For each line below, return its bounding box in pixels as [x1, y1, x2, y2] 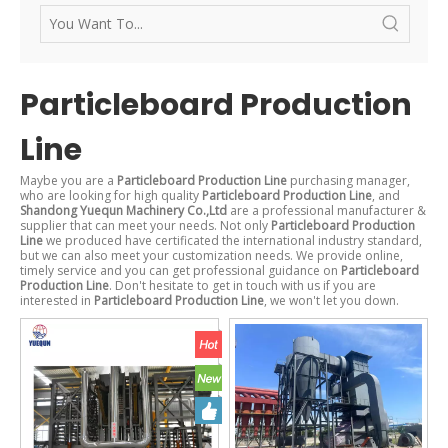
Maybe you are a [20, 172, 117, 190]
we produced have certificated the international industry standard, [43, 232, 422, 250]
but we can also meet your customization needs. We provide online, [20, 247, 403, 265]
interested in [20, 292, 94, 310]
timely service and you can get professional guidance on [20, 262, 341, 280]
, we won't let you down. [264, 292, 399, 310]
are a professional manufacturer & [227, 202, 426, 220]
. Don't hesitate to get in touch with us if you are [109, 277, 376, 295]
